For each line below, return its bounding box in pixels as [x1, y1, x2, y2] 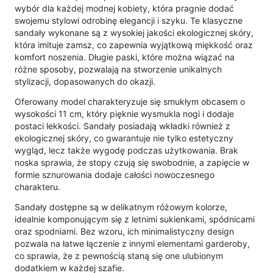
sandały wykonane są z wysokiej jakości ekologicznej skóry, [15, 27, 253, 38]
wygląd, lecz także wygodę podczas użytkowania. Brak [15, 144, 238, 155]
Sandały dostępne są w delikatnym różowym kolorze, [15, 201, 227, 212]
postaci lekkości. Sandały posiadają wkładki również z [15, 120, 230, 131]
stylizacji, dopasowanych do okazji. [15, 76, 155, 87]
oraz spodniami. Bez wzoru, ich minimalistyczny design [15, 225, 234, 236]
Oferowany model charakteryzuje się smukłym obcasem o [15, 96, 245, 107]
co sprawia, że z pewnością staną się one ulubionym [15, 250, 223, 261]
